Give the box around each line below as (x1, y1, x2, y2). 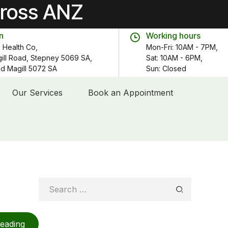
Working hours (146, 31, 201, 41)
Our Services (12, 88, 63, 98)
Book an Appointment (88, 88, 173, 98)
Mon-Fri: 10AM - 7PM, (146, 42, 218, 51)
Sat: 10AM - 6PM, (146, 53, 203, 62)
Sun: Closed (146, 64, 186, 73)
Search (38, 178, 66, 188)
